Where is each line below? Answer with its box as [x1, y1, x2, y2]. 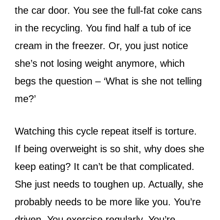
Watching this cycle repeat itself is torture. [15, 125, 197, 137]
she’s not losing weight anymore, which [15, 57, 185, 69]
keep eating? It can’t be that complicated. [15, 161, 194, 172]
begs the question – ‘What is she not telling [15, 75, 202, 86]
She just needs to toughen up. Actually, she [15, 178, 203, 190]
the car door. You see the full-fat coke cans [15, 4, 202, 16]
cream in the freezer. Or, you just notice [15, 40, 188, 51]
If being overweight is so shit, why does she [15, 143, 204, 154]
